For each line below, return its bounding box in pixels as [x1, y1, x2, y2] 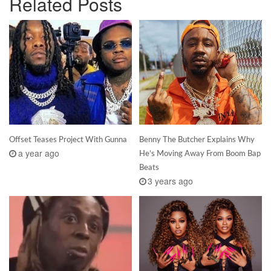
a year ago [18, 146, 59, 159]
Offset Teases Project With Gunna [9, 134, 127, 145]
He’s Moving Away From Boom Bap [139, 148, 261, 158]
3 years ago [148, 174, 194, 187]
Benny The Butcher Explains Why [139, 134, 255, 145]
